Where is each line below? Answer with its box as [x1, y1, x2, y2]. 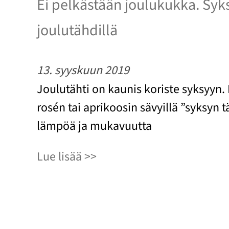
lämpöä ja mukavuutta [37, 117, 152, 135]
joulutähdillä [37, 19, 118, 42]
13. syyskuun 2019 [37, 61, 129, 80]
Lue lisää [37, 148, 82, 166]
